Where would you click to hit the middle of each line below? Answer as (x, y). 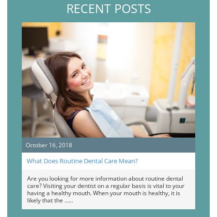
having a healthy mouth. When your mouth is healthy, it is (104, 193)
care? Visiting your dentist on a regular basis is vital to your (106, 186)
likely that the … (48, 201)
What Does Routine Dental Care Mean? (82, 161)
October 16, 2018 (49, 145)
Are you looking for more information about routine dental (105, 179)
